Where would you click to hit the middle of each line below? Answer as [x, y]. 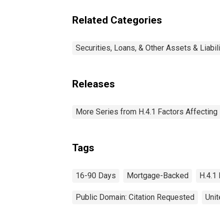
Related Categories [117, 20]
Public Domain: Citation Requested [135, 197]
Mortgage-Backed [158, 175]
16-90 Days [96, 175]
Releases [94, 84]
